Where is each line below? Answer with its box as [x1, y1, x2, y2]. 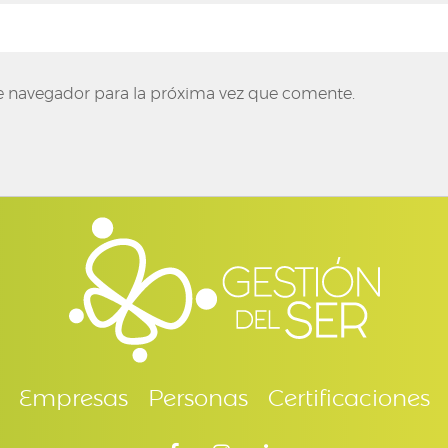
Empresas [18, 388, 128, 411]
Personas [147, 388, 248, 411]
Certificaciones [267, 388, 430, 411]
